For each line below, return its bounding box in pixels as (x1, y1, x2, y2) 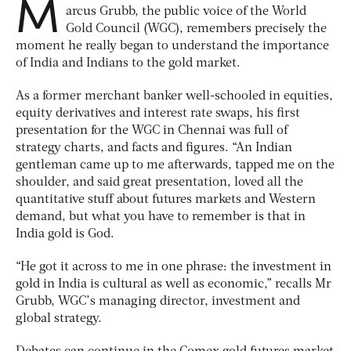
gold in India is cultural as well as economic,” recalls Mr (16, 277, 331, 291)
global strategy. (16, 312, 102, 325)
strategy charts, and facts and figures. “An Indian (16, 141, 292, 154)
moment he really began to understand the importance (16, 39, 329, 52)
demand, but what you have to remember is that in (16, 210, 306, 223)
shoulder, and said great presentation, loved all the (16, 175, 303, 189)
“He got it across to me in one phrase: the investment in (16, 260, 331, 273)
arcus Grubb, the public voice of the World (66, 5, 306, 18)
